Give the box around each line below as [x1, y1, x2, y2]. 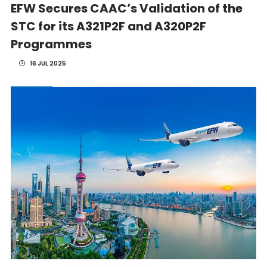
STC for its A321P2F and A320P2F [10, 18, 206, 35]
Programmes [10, 36, 92, 52]
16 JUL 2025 [28, 59, 66, 68]
